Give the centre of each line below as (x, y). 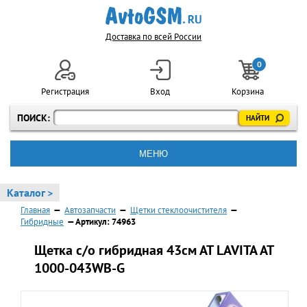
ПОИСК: (34, 118)
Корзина (249, 91)
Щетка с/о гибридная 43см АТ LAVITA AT (154, 250)
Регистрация (65, 91)
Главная (35, 210)
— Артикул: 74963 (101, 222)
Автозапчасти (90, 210)
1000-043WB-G (79, 268)
